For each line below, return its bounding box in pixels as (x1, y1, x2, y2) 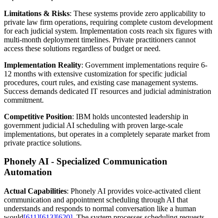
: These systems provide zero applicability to (70, 9, 205, 18)
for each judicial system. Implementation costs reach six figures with (4, 26, 212, 35)
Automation (4, 167, 52, 178)
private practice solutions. (4, 138, 82, 147)
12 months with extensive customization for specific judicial (4, 69, 187, 78)
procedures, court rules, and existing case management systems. (4, 78, 198, 87)
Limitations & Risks (4, 9, 70, 18)
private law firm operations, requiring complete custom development (4, 18, 213, 26)
